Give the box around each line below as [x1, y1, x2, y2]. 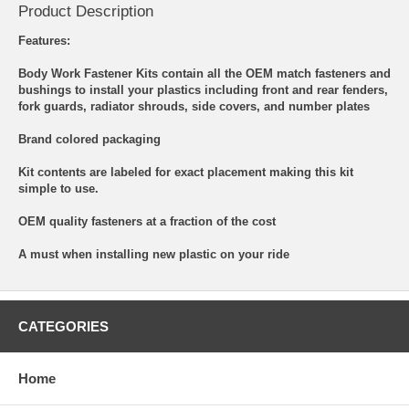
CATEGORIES [18, 319, 109, 335]
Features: [18, 34, 70, 48]
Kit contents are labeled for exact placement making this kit [18, 165, 353, 180]
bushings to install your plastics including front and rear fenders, [18, 83, 388, 98]
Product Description [18, 3, 153, 21]
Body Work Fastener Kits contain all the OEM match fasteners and [18, 67, 391, 81]
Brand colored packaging [18, 132, 161, 147]
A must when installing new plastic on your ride [18, 247, 289, 262]
